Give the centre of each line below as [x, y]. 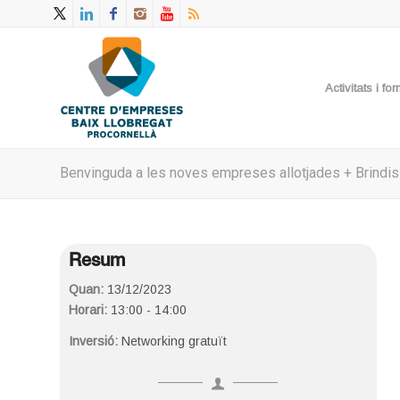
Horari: [88, 310]
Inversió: [95, 341]
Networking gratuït [174, 341]
